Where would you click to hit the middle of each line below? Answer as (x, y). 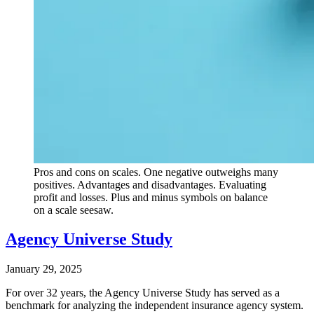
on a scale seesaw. (74, 210)
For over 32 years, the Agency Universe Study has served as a (143, 293)
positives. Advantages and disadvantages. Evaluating (150, 184)
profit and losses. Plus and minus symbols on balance (151, 197)
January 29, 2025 (44, 269)
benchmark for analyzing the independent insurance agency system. (155, 306)
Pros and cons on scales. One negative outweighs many (156, 172)
